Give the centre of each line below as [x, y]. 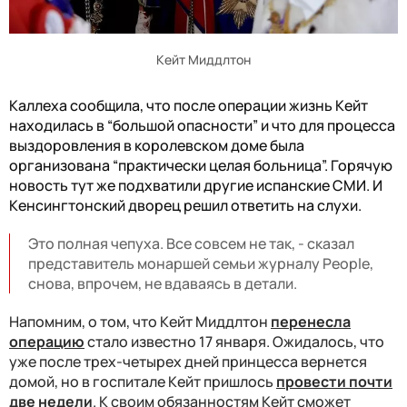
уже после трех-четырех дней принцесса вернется [188, 362]
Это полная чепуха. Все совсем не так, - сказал [191, 244]
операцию [47, 342]
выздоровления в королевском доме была [157, 146]
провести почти [334, 382]
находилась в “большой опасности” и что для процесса [202, 126]
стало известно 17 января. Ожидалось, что [234, 342]
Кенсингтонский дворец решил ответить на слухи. [185, 206]
